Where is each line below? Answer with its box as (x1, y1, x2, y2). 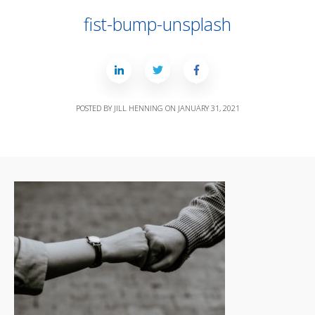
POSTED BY (75, 102, 114, 113)
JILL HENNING (113, 102, 163, 113)
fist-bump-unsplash (84, 11, 231, 36)
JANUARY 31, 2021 (177, 102, 240, 113)
